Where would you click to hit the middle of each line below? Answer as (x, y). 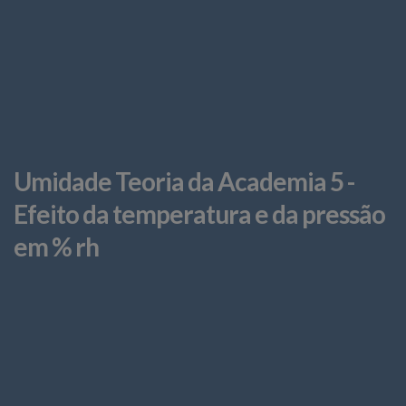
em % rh (56, 246)
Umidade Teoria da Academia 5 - (184, 181)
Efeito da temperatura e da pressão (199, 213)
